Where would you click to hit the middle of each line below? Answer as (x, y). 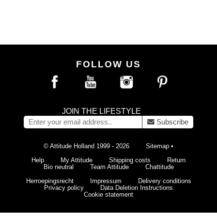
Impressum (106, 181)
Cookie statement (108, 195)
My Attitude (77, 160)
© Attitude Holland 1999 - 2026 (86, 146)
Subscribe (172, 122)
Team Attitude (109, 167)
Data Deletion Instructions (137, 188)
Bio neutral (58, 167)
